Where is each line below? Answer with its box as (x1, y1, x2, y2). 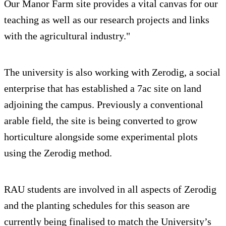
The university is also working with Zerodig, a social (4, 67, 220, 78)
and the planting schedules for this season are (4, 200, 190, 211)
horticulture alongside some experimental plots (4, 131, 198, 143)
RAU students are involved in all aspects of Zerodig (4, 184, 216, 195)
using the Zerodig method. (4, 147, 112, 159)
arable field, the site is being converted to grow (4, 115, 197, 127)
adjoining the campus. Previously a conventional (4, 99, 203, 110)
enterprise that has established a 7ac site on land (4, 83, 201, 94)
